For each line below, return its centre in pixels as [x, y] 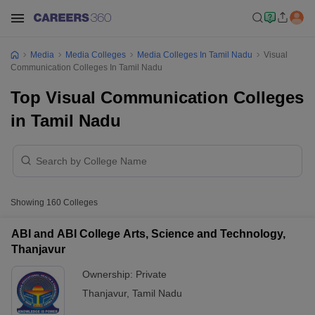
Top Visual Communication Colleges [157, 97]
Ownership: [109, 274]
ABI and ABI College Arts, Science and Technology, [148, 234]
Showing [28, 202]
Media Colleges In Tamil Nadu [195, 55]
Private [151, 274]
